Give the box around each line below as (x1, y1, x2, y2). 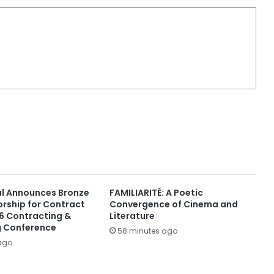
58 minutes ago (117, 225, 177, 236)
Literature (109, 209, 155, 222)
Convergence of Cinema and (109, 198, 238, 210)
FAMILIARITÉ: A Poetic (109, 186, 203, 199)
